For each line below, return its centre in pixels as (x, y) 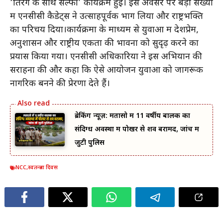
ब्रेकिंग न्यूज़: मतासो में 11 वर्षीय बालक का (132, 116)
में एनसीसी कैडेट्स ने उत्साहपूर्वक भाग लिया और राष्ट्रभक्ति (107, 17)
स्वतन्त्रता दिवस (43, 168)
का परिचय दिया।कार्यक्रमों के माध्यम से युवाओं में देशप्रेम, (104, 30)
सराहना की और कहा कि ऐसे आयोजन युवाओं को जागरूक (107, 71)
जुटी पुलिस (90, 143)
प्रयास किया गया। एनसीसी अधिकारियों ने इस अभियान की (106, 57)
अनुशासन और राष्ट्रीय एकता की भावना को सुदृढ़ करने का (104, 44)
